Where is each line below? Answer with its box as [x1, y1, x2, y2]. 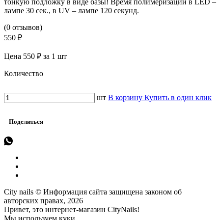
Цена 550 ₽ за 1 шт [4, 52, 67, 61]
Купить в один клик [144, 93, 212, 102]
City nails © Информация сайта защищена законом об [4, 188, 182, 196]
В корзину [108, 93, 144, 102]
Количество [4, 69, 43, 78]
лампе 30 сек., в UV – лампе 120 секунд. [4, 6, 139, 15]
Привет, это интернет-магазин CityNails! [4, 205, 139, 214]
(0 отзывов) [4, 23, 42, 32]
